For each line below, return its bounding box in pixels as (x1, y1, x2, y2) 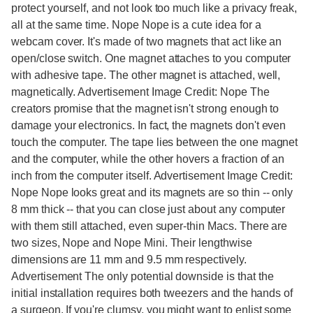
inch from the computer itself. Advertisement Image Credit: (11, 170, 293, 182)
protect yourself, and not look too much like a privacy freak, (11, 2, 298, 14)
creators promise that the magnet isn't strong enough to (11, 103, 279, 115)
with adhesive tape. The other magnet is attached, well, (11, 69, 281, 81)
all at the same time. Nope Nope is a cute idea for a (11, 19, 261, 31)
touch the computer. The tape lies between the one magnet (11, 136, 298, 148)
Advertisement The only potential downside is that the (11, 270, 274, 282)
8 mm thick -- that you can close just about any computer (11, 203, 286, 215)
